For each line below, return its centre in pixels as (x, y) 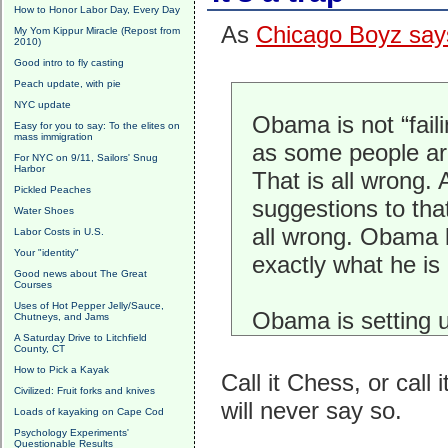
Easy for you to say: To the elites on (97, 125)
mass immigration (53, 136)
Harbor (29, 168)
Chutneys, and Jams (61, 316)
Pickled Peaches (52, 189)
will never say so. (311, 410)
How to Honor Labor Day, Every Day (97, 9)
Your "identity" (46, 252)
